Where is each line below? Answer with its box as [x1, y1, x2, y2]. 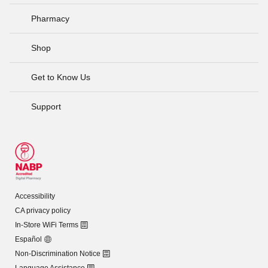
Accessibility [15, 192, 55, 200]
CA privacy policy [15, 206, 71, 215]
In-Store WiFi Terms [15, 221, 78, 229]
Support [31, 101, 61, 111]
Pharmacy [31, 13, 69, 23]
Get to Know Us [31, 72, 90, 82]
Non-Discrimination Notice [15, 249, 100, 258]
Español [15, 235, 42, 243]
